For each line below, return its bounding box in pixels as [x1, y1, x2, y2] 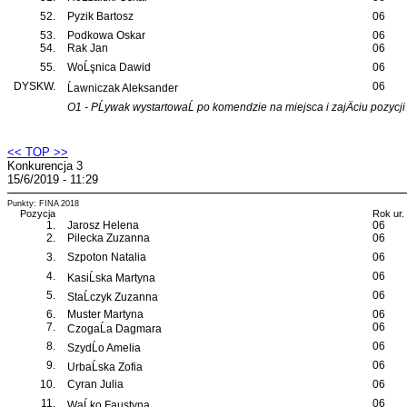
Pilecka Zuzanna [67, 232, 150, 244]
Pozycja [20, 208, 55, 219]
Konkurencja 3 [7, 159, 83, 173]
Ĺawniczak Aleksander [67, 82, 178, 94]
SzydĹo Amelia [67, 342, 141, 354]
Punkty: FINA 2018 [7, 199, 79, 208]
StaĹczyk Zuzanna [67, 291, 158, 303]
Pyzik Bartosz [67, 10, 134, 23]
